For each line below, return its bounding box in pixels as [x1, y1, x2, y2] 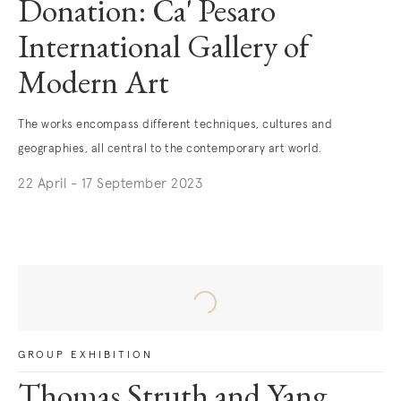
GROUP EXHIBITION [18, 350, 153, 361]
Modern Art [18, 70, 169, 102]
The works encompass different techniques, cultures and [18, 119, 332, 131]
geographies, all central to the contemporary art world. [18, 143, 322, 155]
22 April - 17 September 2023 [18, 177, 202, 191]
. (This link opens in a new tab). [18, 203, 214, 217]
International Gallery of [18, 34, 309, 66]
